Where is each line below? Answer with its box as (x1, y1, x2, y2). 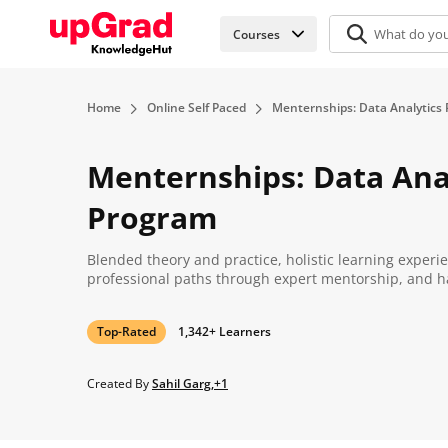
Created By (87, 375, 152, 392)
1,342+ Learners (178, 323, 271, 340)
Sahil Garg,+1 (152, 375, 228, 392)
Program (87, 197, 217, 238)
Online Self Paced (147, 99, 246, 116)
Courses (233, 25, 280, 43)
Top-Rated (97, 323, 156, 340)
